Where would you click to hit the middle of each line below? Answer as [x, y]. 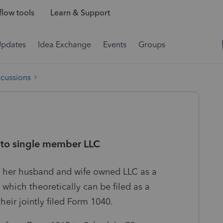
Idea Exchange [64, 45]
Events [115, 45]
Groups [152, 45]
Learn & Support [80, 13]
